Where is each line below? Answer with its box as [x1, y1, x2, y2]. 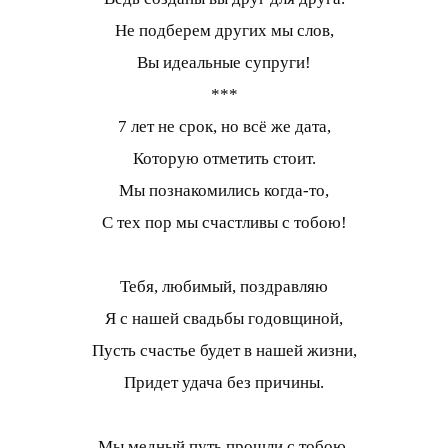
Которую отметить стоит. [132, 148, 316, 168]
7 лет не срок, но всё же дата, [117, 116, 331, 136]
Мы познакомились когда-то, [119, 180, 329, 200]
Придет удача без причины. [124, 372, 324, 392]
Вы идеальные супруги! [137, 52, 311, 72]
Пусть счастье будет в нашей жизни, [91, 340, 357, 360]
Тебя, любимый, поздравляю [120, 276, 328, 296]
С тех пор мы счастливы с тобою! [101, 212, 347, 232]
